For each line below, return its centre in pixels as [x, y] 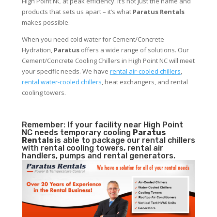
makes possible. [46, 23]
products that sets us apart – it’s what [77, 12]
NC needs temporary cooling [77, 133]
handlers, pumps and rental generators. [98, 156]
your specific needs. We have [66, 71]
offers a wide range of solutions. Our [134, 50]
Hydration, [38, 50]
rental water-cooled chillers [62, 82]
